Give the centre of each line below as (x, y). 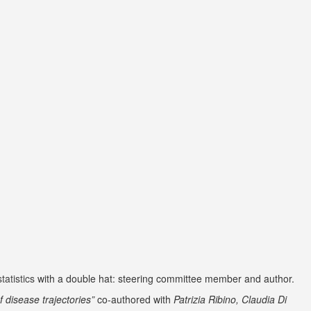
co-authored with (135, 299)
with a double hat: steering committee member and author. (165, 278)
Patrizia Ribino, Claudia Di (230, 299)
